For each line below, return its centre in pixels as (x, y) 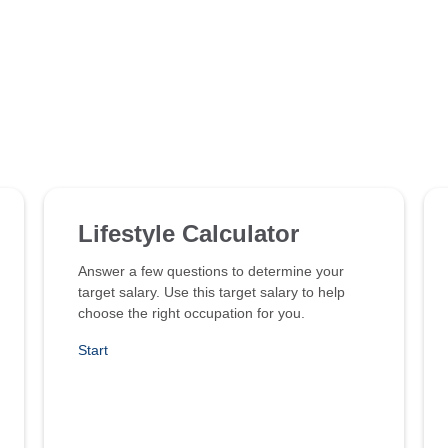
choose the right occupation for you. (191, 313)
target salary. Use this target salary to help (211, 292)
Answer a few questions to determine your (211, 271)
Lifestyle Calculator (188, 233)
